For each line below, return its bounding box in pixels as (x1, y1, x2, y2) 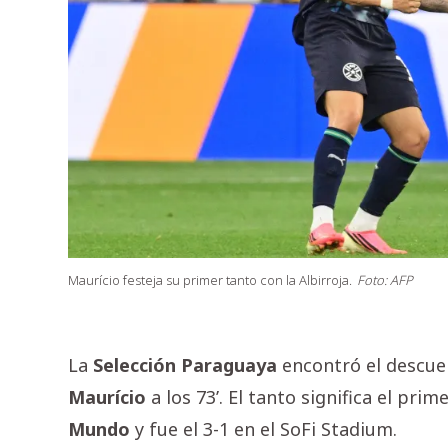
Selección (93, 353, 176, 378)
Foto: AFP (357, 271, 413, 290)
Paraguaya (181, 353, 277, 378)
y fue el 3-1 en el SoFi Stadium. (130, 417, 397, 442)
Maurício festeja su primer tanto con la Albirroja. (68, 271, 352, 290)
